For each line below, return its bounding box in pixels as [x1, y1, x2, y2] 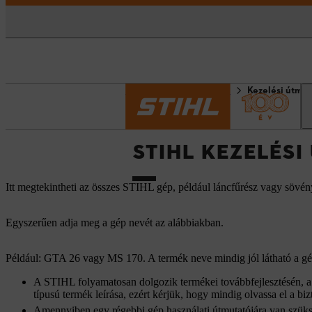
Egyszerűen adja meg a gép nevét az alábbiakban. [6, 217, 224, 229]
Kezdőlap [125, 84, 164, 97]
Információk [180, 84, 231, 97]
